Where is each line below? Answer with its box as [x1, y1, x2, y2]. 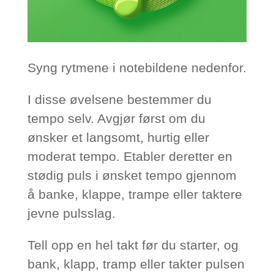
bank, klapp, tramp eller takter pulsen [27, 257, 245, 272]
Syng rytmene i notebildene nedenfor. [27, 61, 246, 75]
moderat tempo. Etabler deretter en [27, 149, 232, 164]
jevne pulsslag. [27, 206, 116, 221]
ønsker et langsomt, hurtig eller [27, 130, 209, 145]
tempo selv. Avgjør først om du [27, 111, 206, 126]
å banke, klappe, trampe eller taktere [27, 187, 242, 202]
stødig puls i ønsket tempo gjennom [27, 168, 237, 183]
